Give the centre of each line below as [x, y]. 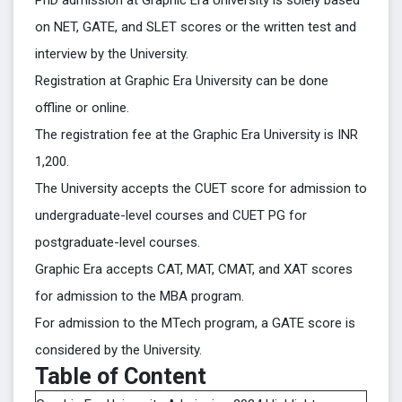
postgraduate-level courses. [118, 242]
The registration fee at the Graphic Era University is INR [197, 135]
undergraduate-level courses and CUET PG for [171, 215]
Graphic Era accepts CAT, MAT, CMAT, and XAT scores [194, 269]
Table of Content [121, 376]
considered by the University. [118, 350]
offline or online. [82, 108]
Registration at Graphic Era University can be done [182, 81]
